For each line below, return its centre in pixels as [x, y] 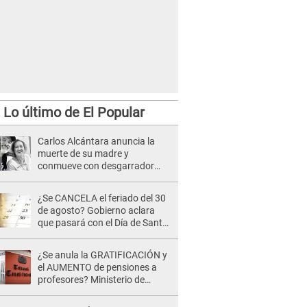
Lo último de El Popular [74, 112]
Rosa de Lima [66, 235]
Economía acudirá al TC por [96, 292]
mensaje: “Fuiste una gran [93, 178]
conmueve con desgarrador [96, 166]
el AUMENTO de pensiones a [97, 267]
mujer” [51, 191]
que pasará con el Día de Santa [103, 223]
